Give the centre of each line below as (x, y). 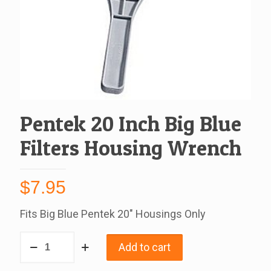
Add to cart (145, 247)
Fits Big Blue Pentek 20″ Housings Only (113, 214)
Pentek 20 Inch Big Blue (131, 124)
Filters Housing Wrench (131, 148)
